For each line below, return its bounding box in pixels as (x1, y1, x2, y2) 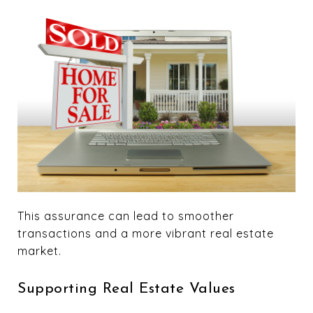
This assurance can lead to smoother (17, 208, 234, 223)
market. (17, 243, 61, 258)
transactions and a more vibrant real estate (17, 226, 274, 240)
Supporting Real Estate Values (17, 281, 235, 296)
